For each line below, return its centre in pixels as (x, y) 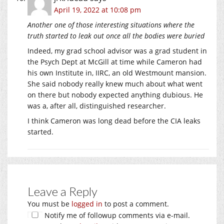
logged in (87, 203)
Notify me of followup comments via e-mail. (116, 215)
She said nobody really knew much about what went (115, 83)
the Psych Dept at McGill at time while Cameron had (115, 61)
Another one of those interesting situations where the (111, 24)
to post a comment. (136, 203)
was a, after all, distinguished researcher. (97, 105)
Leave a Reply (62, 191)
